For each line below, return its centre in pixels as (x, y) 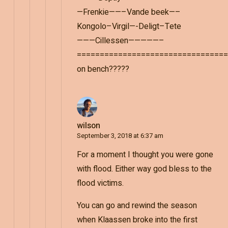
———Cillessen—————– (120, 41)
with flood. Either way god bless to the (144, 169)
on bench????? (103, 69)
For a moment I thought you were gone (145, 155)
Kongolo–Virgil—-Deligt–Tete (129, 27)
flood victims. (100, 183)
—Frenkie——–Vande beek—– (129, 12)
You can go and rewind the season (137, 206)
